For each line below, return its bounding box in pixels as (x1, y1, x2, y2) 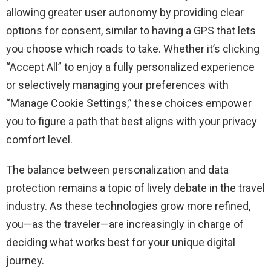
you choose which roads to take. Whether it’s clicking (6, 42, 260, 56)
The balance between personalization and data (6, 163, 229, 177)
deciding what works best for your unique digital (6, 236, 235, 249)
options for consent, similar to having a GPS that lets (6, 24, 256, 38)
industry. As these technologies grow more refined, (6, 200, 250, 213)
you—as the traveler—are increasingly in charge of (6, 218, 244, 231)
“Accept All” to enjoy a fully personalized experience (6, 60, 255, 74)
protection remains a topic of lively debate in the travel (6, 181, 265, 195)
